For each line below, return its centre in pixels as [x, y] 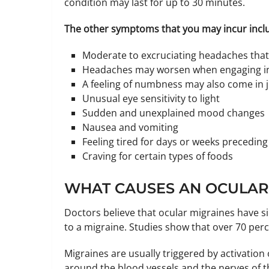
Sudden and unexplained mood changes [174, 113]
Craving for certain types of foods [158, 156]
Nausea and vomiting [131, 127]
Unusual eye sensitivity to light [151, 98]
